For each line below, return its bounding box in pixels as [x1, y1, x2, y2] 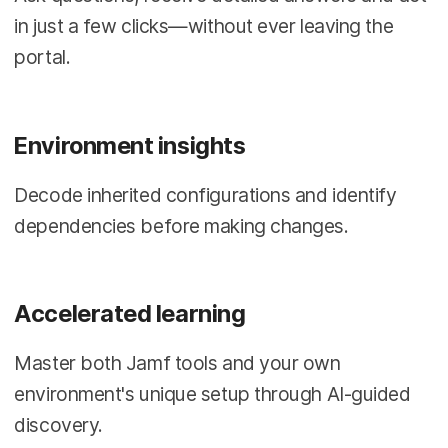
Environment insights [14, 130, 246, 160]
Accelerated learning [14, 299, 246, 329]
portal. [14, 44, 71, 69]
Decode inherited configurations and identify [14, 182, 397, 207]
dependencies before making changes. [14, 213, 349, 238]
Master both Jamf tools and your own [14, 351, 341, 376]
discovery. [14, 413, 103, 438]
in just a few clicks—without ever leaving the [14, 13, 394, 38]
